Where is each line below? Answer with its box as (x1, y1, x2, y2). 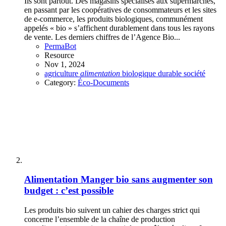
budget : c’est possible (24, 185, 114, 196)
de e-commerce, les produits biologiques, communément (24, 14, 203, 23)
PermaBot (44, 41, 76, 50)
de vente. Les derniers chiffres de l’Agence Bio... (24, 32, 180, 41)
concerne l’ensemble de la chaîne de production (24, 215, 175, 224)
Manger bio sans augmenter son (81, 174, 213, 185)
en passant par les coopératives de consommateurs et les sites (24, 5, 216, 14)
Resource (44, 50, 74, 60)
